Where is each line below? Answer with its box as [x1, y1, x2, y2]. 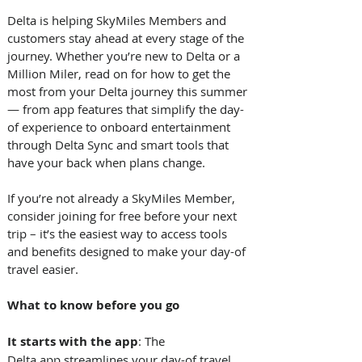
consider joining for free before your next [7, 207, 240, 224]
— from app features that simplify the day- [7, 100, 244, 117]
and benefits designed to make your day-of [7, 242, 249, 259]
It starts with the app [7, 332, 138, 350]
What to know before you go [7, 296, 179, 314]
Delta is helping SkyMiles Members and [7, 11, 229, 28]
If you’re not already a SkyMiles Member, [7, 189, 238, 206]
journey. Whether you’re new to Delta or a [7, 47, 243, 64]
